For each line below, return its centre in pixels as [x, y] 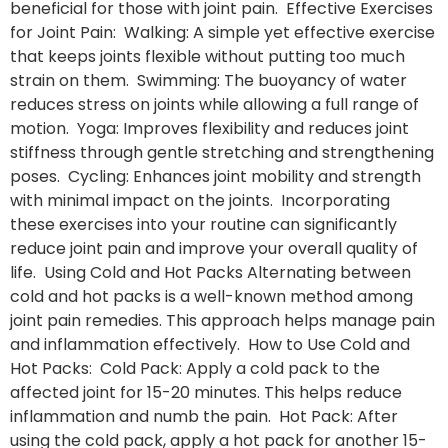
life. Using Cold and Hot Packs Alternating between [210, 272]
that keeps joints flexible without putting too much [207, 56]
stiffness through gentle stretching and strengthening [222, 152]
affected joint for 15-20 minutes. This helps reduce [206, 392]
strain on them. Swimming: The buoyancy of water [208, 80]
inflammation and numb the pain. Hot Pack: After [204, 416]
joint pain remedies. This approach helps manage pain [222, 320]
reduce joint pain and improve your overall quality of [214, 248]
